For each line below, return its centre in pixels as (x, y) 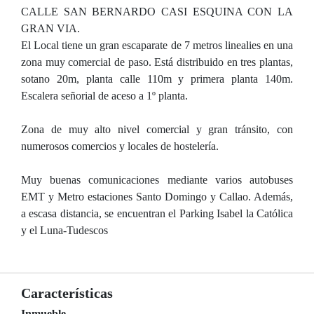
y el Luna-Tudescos (64, 230)
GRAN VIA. (50, 28)
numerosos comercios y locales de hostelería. (120, 146)
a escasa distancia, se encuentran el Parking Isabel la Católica (157, 213)
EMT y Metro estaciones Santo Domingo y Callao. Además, (157, 197)
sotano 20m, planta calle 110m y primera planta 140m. (157, 79)
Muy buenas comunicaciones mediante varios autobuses (157, 180)
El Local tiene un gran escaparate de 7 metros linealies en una (157, 45)
